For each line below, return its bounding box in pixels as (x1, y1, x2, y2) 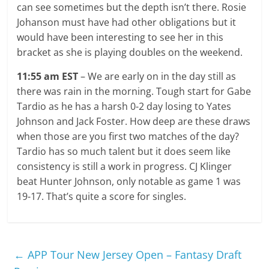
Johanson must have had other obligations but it (17, 15, 237, 29)
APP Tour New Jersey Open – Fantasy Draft (25, 247, 242, 262)
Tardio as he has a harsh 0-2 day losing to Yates (17, 99, 232, 113)
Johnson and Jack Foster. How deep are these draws (17, 114, 251, 128)
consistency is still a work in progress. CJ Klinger (17, 159, 232, 173)
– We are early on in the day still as (80, 69, 237, 83)
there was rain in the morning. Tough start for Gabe (17, 84, 252, 98)
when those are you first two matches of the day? (17, 129, 240, 143)
